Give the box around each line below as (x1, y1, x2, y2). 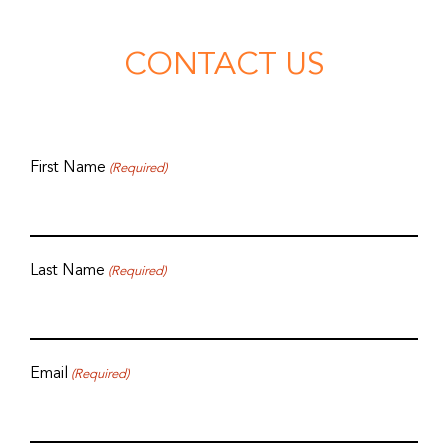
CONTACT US (123, 45, 325, 84)
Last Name (30, 260, 105, 281)
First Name (30, 157, 106, 178)
